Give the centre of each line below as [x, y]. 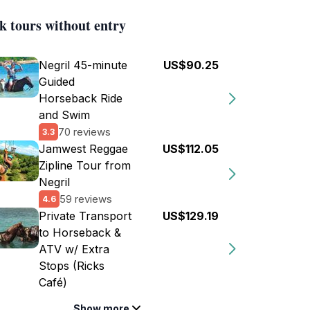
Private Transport [85, 216]
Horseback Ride [81, 98]
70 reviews [84, 131]
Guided [57, 82]
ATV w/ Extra [74, 249]
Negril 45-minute [83, 65]
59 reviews [86, 199]
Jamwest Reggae [83, 149]
